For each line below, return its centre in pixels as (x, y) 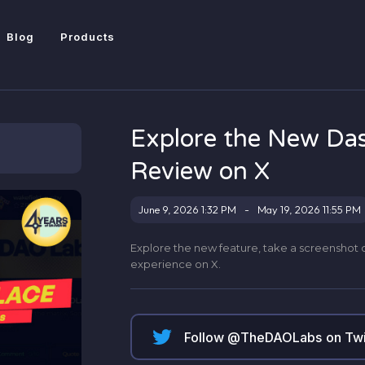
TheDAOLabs (281, 337)
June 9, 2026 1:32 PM (188, 209)
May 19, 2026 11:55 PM (310, 209)
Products (88, 37)
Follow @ (212, 337)
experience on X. (176, 264)
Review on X (200, 172)
